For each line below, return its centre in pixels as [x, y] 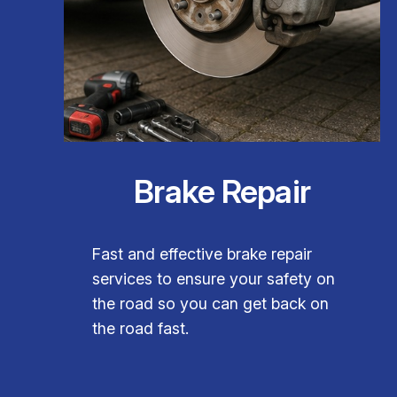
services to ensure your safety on [214, 278]
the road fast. [140, 328]
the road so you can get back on [210, 303]
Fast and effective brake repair [202, 253]
